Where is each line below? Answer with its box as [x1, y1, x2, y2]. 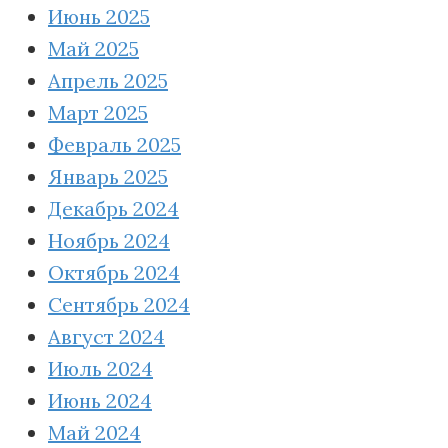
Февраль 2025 [48, 131, 181, 157]
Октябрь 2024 [48, 259, 180, 285]
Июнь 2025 [48, 3, 150, 29]
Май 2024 [48, 419, 141, 445]
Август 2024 [48, 323, 165, 349]
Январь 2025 [48, 163, 168, 189]
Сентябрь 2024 [48, 291, 190, 317]
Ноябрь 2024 [48, 227, 170, 253]
